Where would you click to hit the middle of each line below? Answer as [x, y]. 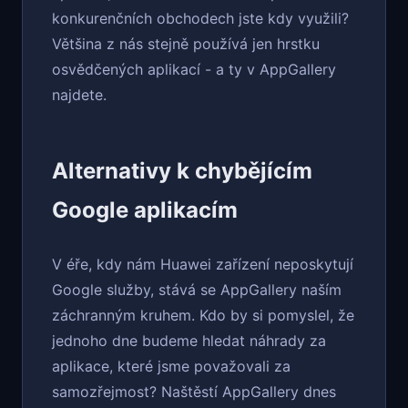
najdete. [79, 95]
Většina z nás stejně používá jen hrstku [186, 44]
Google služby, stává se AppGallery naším [197, 290]
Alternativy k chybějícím [182, 171]
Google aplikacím [145, 210]
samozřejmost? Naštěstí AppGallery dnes [194, 392]
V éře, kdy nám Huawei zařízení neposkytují [203, 265]
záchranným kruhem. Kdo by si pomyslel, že [203, 316]
